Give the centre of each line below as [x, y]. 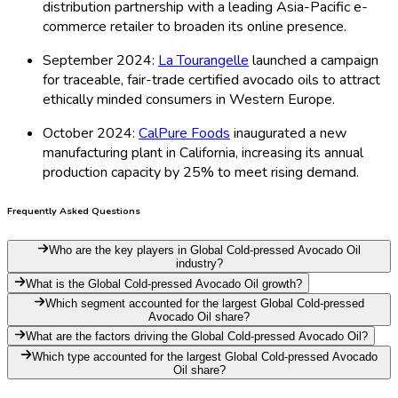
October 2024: [91, 133]
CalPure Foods [184, 133]
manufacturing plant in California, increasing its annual [203, 152]
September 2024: [100, 60]
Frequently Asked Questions [74, 211]
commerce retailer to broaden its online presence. [195, 26]
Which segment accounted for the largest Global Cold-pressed [205, 303]
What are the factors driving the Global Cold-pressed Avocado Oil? [197, 337]
